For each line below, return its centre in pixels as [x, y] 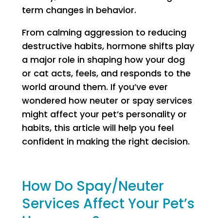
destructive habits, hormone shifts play [108, 46]
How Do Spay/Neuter [93, 186]
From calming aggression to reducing [104, 32]
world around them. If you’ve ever [95, 87]
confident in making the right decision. [106, 141]
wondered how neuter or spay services [107, 100]
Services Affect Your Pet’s [108, 204]
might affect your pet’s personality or [104, 114]
